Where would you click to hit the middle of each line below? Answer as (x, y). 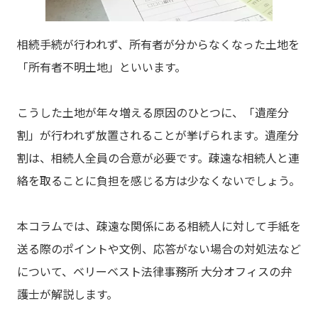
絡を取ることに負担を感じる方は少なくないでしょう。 (159, 181)
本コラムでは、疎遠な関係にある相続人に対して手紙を (159, 226)
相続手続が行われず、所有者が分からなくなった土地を (158, 44)
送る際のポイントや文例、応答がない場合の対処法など (159, 249)
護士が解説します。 (67, 294)
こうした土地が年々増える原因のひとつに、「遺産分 (153, 113)
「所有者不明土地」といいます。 (102, 67)
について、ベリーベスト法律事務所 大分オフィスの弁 (154, 272)
